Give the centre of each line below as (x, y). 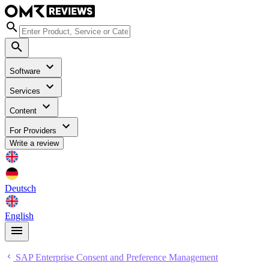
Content (24, 111)
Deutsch (20, 189)
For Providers (34, 131)
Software (26, 71)
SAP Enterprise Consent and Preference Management (116, 258)
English (19, 216)
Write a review (34, 144)
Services (26, 91)
